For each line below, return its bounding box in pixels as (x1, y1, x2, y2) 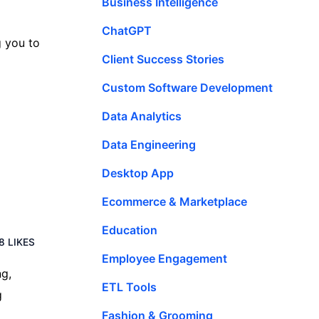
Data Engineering (102, 137, 196, 152)
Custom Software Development (102, 80, 273, 95)
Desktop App (102, 165, 174, 180)
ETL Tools (102, 279, 157, 294)
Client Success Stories (102, 51, 224, 66)
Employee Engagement (102, 251, 227, 266)
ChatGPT (102, 23, 152, 38)
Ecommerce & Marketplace (102, 194, 247, 209)
